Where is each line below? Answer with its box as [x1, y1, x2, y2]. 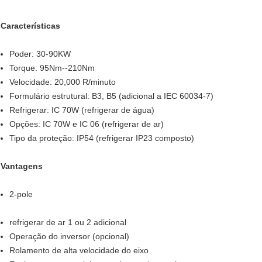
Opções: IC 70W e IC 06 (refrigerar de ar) [9, 119, 164, 129]
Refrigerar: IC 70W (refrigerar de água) [9, 105, 154, 115]
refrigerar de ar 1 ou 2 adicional [9, 218, 126, 227]
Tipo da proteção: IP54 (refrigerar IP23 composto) [9, 133, 194, 143]
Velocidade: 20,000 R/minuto [9, 77, 116, 87]
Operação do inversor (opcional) [9, 232, 129, 242]
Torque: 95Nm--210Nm [9, 63, 95, 73]
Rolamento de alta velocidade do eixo [9, 246, 149, 256]
